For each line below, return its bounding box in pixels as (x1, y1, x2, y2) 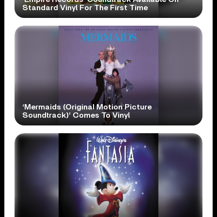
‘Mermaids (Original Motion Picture (22, 103, 152, 111)
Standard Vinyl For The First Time (22, 3, 148, 12)
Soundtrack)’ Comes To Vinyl (22, 111, 130, 119)
